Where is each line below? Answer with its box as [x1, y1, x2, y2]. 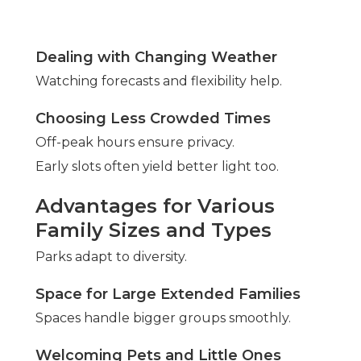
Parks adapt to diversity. [35, 249, 187, 265]
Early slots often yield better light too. [35, 159, 279, 175]
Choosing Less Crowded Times [35, 110, 271, 128]
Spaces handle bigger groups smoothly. [35, 310, 291, 326]
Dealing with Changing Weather [35, 48, 277, 67]
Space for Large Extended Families [35, 285, 301, 304]
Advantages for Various [35, 194, 275, 218]
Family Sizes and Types [35, 218, 272, 243]
